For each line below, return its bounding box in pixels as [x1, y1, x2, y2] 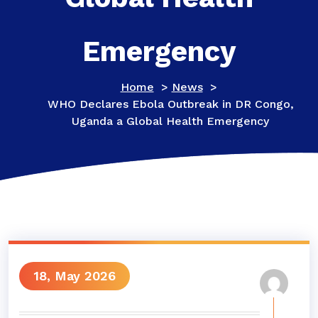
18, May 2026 [33, 268, 116, 283]
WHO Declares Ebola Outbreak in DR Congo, [47, 97, 294, 111]
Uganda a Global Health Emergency [72, 114, 269, 128]
